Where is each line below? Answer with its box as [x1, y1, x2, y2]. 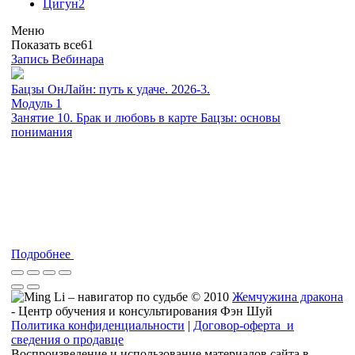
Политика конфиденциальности [11, 318, 185, 332]
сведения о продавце [11, 332, 124, 346]
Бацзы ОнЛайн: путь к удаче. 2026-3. [11, 82, 210, 96]
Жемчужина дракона [232, 289, 343, 303]
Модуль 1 [11, 96, 62, 110]
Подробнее [11, 246, 74, 261]
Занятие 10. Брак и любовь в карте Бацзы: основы [11, 110, 281, 124]
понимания [11, 124, 72, 139]
